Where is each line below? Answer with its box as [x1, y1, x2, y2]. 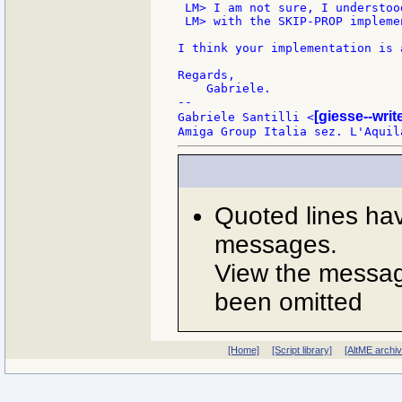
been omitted [214, 287, 363, 316]
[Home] [227, 345, 259, 355]
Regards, [178, 67, 235, 82]
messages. [214, 230, 337, 258]
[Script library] [271, 345, 332, 355]
